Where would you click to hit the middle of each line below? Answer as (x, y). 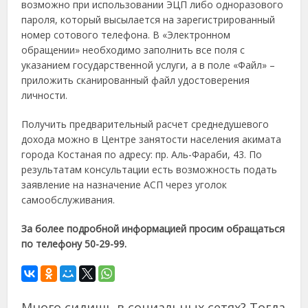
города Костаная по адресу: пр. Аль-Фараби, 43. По (142, 154)
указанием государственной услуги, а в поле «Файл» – (148, 65)
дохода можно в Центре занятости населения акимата (152, 139)
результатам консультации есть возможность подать (150, 169)
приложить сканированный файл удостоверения (136, 80)
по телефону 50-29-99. (74, 243)
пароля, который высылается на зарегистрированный (148, 19)
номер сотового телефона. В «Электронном (126, 34)
